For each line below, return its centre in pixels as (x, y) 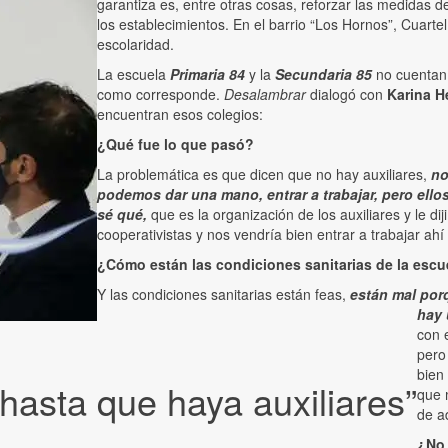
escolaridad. (135, 44)
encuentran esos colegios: (180, 114)
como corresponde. (160, 94)
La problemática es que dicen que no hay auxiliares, (264, 174)
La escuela (133, 74)
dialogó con (346, 94)
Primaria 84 (207, 74)
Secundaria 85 (323, 74)
